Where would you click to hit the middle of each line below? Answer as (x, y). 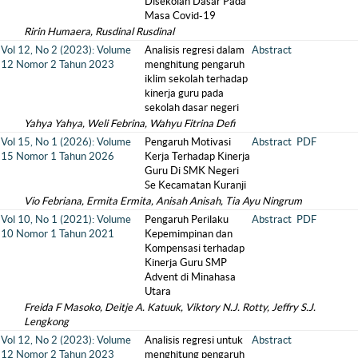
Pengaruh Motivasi (188, 141)
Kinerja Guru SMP (186, 262)
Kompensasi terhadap (195, 248)
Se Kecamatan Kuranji (195, 185)
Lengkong (46, 321)
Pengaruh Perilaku (187, 219)
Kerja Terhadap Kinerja (197, 156)
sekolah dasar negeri (192, 107)
